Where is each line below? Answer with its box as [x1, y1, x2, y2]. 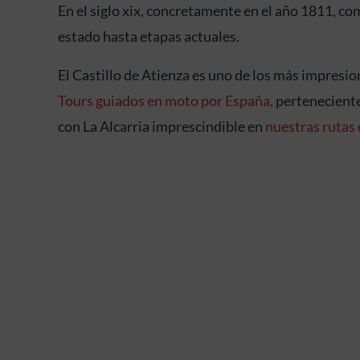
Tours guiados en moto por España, [57, 91, 273, 109]
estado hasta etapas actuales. [57, 27, 239, 45]
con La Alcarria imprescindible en [57, 117, 265, 135]
